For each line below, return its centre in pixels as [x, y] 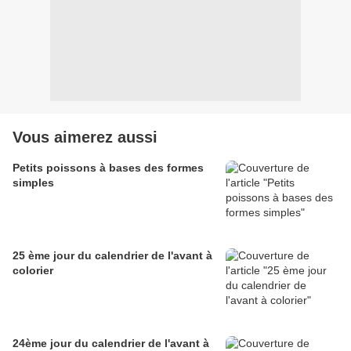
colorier [33, 271]
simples [33, 183]
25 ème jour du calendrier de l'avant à [112, 256]
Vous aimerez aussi [85, 138]
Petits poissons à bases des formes [108, 168]
